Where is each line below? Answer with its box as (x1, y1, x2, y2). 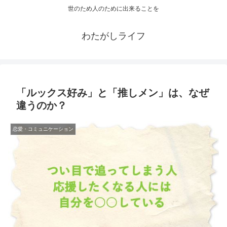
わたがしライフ (82, 31, 145, 42)
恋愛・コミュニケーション (13, 126, 73, 132)
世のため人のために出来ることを (68, 5, 159, 13)
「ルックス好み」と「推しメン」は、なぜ (16, 87, 209, 99)
